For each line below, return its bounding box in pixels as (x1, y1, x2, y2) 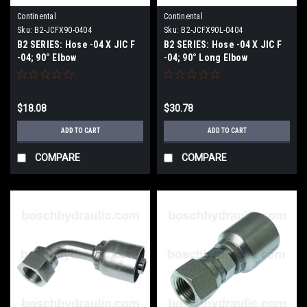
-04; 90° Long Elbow (164, 51, 247, 63)
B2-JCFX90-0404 (34, 25, 92, 35)
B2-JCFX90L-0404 (181, 25, 243, 35)
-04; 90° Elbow (17, 51, 77, 63)
